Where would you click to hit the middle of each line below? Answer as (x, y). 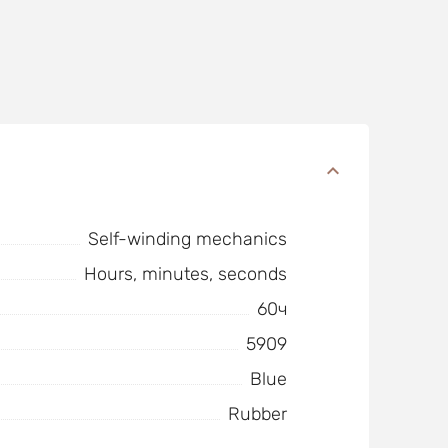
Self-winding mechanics (187, 239)
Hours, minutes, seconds (185, 274)
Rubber (257, 414)
